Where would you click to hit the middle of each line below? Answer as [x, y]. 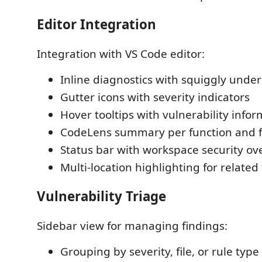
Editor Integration [96, 24]
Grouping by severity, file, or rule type [160, 251]
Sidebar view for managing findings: [132, 225]
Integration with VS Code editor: [121, 54]
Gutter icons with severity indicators [155, 97]
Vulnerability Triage [101, 196]
